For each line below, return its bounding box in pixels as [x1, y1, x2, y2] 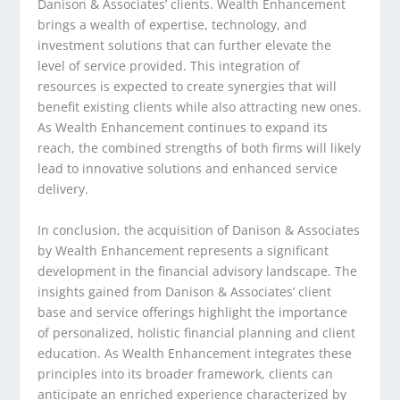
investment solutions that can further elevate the [37, 37, 332, 54]
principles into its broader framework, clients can [37, 364, 334, 382]
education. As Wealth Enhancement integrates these [37, 344, 353, 362]
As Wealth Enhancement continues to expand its [37, 119, 329, 137]
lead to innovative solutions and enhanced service [37, 160, 338, 178]
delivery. [37, 180, 89, 198]
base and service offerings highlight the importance [37, 303, 348, 321]
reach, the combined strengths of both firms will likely [37, 139, 362, 157]
